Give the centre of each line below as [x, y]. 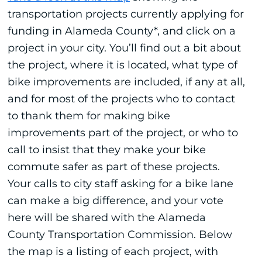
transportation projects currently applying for [125, 14]
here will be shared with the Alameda [106, 217]
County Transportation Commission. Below [120, 234]
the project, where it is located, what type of [122, 65]
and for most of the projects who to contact [121, 99]
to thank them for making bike [89, 116]
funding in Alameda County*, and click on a [121, 31]
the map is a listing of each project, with [113, 251]
